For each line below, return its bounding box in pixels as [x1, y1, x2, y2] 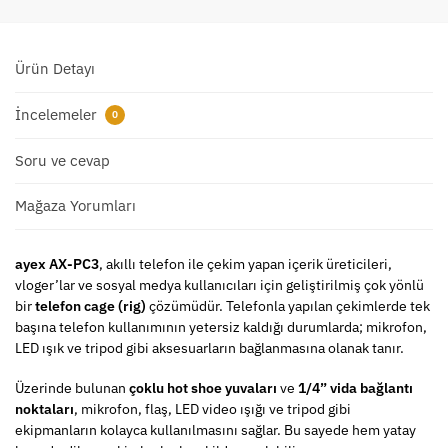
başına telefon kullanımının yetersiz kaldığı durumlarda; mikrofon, [15, 317, 427, 336]
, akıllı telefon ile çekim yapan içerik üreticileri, [99, 254, 392, 273]
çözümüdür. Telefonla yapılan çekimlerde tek [146, 296, 430, 315]
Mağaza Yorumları [15, 196, 136, 216]
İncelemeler [15, 104, 101, 124]
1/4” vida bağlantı [298, 379, 413, 398]
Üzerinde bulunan [15, 379, 129, 398]
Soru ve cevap [15, 151, 110, 171]
